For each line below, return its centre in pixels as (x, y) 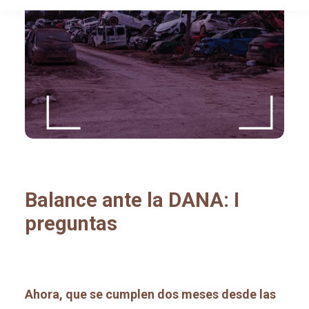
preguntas (71, 223)
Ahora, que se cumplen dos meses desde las (150, 294)
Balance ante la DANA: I (132, 200)
